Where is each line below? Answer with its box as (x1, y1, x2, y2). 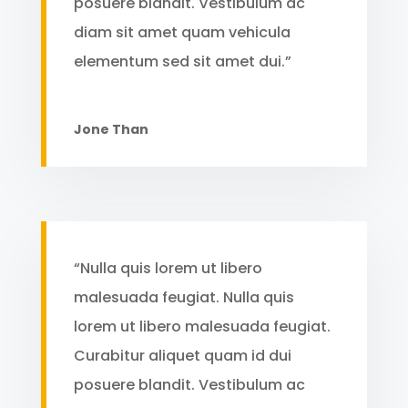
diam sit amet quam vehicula (73, 21, 291, 43)
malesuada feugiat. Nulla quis (73, 286, 294, 308)
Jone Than (73, 119, 148, 138)
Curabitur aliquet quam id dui (73, 344, 291, 366)
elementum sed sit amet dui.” (73, 50, 291, 72)
